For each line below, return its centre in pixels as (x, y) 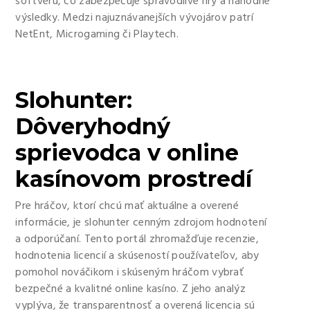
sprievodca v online (127, 153)
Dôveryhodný (93, 126)
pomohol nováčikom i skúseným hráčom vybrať (130, 273)
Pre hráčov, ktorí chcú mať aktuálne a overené (127, 206)
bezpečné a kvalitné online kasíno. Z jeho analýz (130, 289)
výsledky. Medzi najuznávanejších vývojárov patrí (134, 18)
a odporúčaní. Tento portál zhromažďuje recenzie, (137, 239)
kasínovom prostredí (134, 179)
